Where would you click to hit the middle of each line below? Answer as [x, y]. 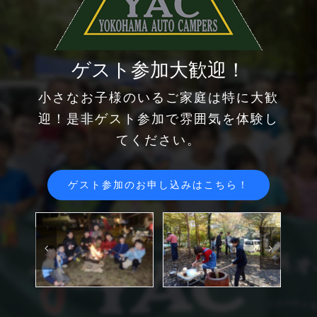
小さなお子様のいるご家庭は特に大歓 [158, 98]
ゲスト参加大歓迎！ [158, 70]
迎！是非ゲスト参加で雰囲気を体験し [158, 119]
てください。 [158, 140]
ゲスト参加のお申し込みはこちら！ [158, 185]
